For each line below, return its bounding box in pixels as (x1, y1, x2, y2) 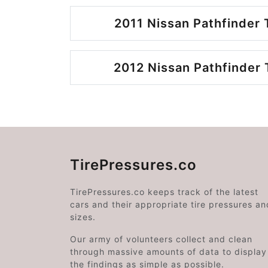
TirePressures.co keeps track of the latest (70, 186, 258, 197)
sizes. (70, 211, 96, 222)
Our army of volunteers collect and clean (70, 233, 252, 244)
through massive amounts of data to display (70, 246, 267, 257)
